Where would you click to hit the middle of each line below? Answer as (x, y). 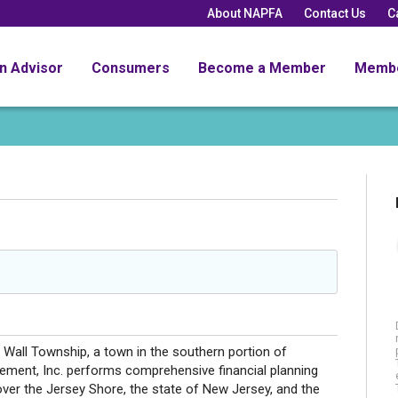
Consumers (131, 68)
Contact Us (335, 13)
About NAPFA (245, 13)
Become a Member (262, 68)
